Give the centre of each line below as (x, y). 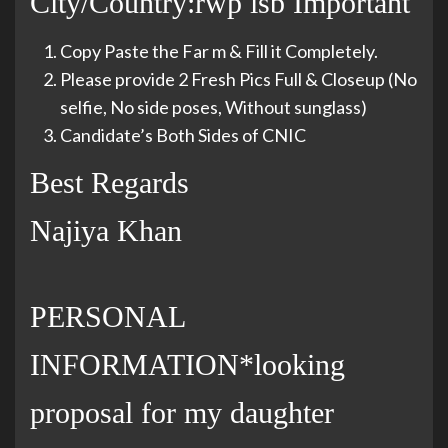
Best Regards (109, 183)
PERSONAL (107, 317)
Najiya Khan (106, 231)
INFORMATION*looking (187, 365)
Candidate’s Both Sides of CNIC (183, 135)
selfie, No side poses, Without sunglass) (213, 107)
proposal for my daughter (182, 413)
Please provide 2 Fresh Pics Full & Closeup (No (238, 79)
